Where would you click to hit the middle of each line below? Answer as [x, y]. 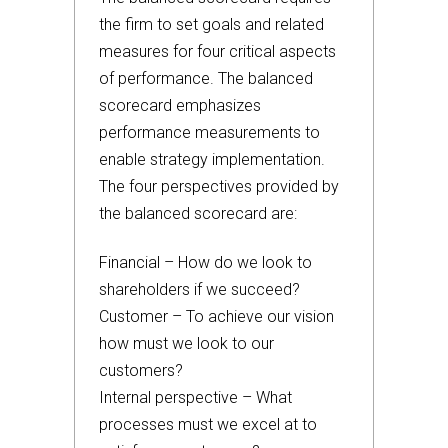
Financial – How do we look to [205, 262]
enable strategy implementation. [212, 159]
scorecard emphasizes [180, 105]
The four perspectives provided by [219, 186]
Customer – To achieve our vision [216, 316]
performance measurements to [209, 132]
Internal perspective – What [195, 397]
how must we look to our [186, 343]
